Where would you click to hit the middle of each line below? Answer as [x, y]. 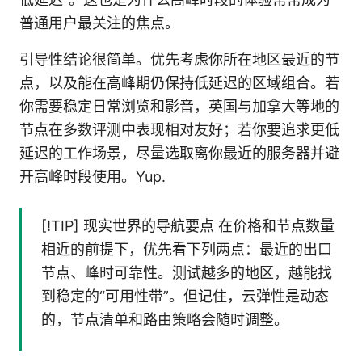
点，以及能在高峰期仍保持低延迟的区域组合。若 [179, 83]
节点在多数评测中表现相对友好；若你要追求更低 [179, 130]
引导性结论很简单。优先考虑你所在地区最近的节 [179, 60]
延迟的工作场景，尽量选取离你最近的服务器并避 [179, 154]
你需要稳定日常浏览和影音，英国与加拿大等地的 [179, 107]
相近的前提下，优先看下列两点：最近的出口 [187, 250]
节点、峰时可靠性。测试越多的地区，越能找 [187, 273]
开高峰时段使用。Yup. [93, 177]
